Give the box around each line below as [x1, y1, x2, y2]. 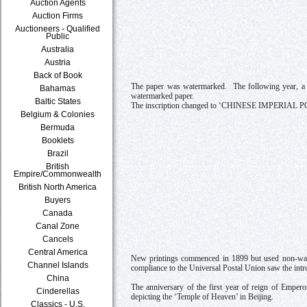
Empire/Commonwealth [14, 169, 102, 178]
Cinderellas [36, 286, 79, 295]
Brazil [47, 149, 69, 158]
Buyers [45, 195, 71, 204]
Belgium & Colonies [21, 110, 95, 119]
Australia [41, 45, 75, 53]
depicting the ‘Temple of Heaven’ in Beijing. [130, 293, 273, 302]
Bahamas [40, 84, 76, 93]
